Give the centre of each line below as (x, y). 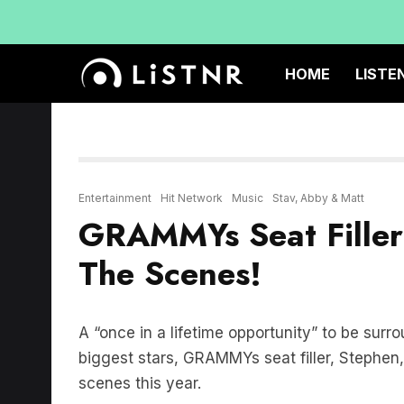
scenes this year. (140, 383)
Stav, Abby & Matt (318, 198)
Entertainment (115, 198)
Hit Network (192, 198)
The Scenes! (170, 274)
